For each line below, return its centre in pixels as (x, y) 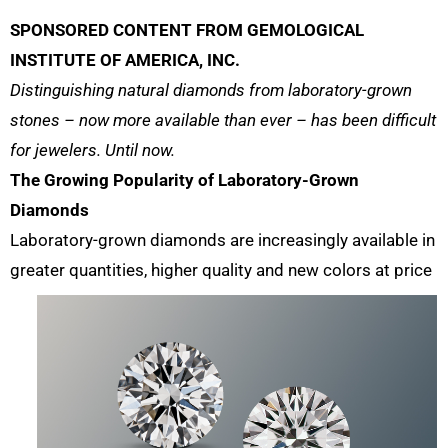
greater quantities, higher (104, 270)
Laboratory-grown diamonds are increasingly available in (222, 240)
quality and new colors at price (315, 270)
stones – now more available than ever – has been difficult (223, 120)
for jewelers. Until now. (93, 150)
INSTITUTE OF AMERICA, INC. (125, 60)
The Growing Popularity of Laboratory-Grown (184, 180)
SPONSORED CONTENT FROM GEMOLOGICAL (187, 30)
